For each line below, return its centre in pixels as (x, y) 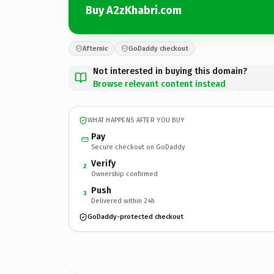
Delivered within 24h (123, 201)
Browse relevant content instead (159, 84)
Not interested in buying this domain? (170, 71)
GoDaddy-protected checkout (135, 217)
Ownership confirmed (124, 174)
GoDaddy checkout (158, 48)
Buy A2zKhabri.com (134, 10)
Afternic (95, 48)
